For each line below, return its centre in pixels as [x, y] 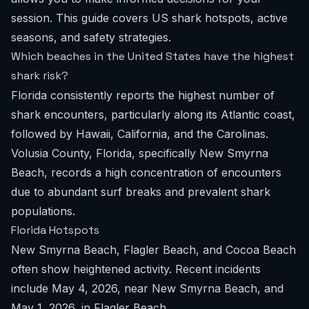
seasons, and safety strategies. [91, 37]
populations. [43, 211]
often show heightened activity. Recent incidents [136, 269]
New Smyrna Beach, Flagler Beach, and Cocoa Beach [153, 250]
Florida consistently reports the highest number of [143, 95]
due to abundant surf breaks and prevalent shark [141, 192]
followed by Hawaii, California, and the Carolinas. [140, 134]
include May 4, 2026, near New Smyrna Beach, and [147, 288]
